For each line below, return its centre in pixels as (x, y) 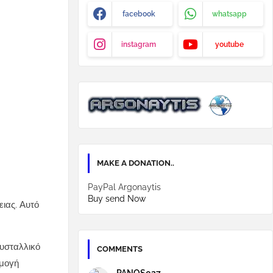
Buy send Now (117, 199)
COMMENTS (120, 249)
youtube (229, 44)
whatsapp (229, 14)
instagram (139, 44)
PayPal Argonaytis (124, 187)
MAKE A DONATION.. (136, 163)
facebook (139, 14)
